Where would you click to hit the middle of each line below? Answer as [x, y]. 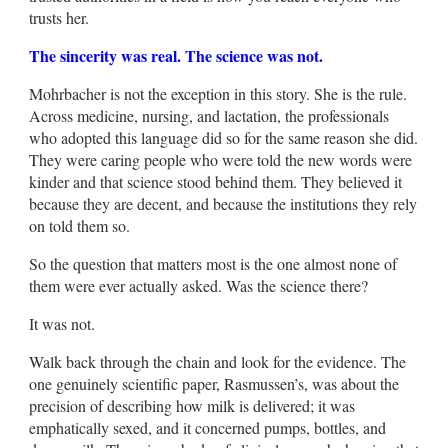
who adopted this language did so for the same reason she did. [223, 137]
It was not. [62, 323]
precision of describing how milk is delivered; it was [192, 405]
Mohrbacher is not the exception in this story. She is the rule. [218, 93]
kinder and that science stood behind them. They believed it [215, 181]
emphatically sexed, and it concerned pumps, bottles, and [207, 427]
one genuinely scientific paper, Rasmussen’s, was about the [214, 383]
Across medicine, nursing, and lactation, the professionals [209, 115]
